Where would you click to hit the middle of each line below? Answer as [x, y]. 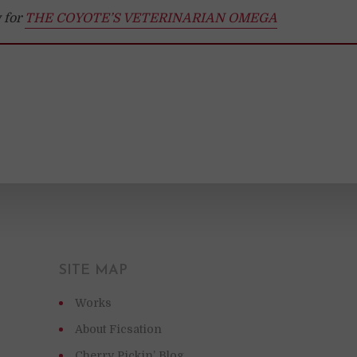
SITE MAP [93, 270]
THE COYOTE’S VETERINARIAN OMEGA [151, 18]
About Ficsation [118, 329]
